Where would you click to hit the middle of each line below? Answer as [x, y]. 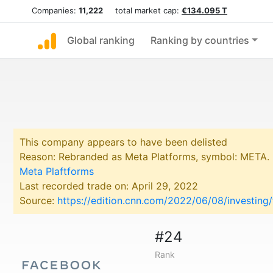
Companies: [55, 10]
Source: [38, 200]
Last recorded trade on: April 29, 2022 [109, 186]
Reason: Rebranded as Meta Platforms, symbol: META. [144, 157]
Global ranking [101, 40]
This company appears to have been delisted [123, 142]
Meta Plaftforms [57, 171]
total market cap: [142, 10]
